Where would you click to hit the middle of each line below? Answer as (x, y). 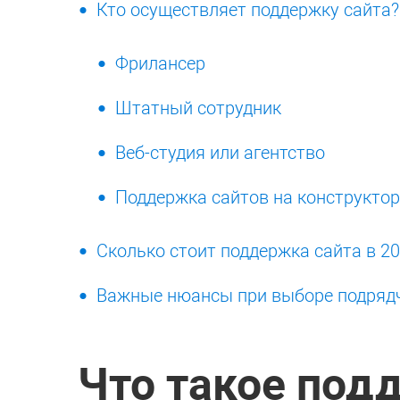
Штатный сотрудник (198, 108)
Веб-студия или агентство (220, 152)
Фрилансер (160, 63)
